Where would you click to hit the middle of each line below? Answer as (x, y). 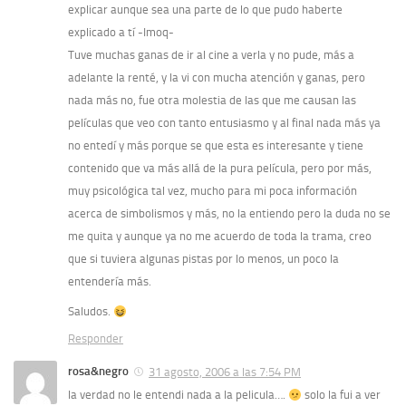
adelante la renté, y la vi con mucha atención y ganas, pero (217, 78)
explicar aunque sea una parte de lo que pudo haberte (205, 10)
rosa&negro (98, 372)
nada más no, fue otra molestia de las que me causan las (212, 101)
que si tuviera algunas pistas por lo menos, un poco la (203, 259)
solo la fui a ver (341, 395)
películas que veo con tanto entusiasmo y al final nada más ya (224, 123)
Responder (96, 339)
